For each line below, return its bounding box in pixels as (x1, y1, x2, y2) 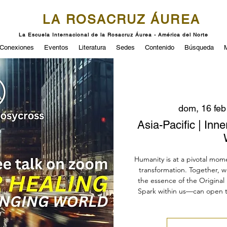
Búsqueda (184, 44, 214, 51)
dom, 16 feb (178, 103, 226, 113)
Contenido (145, 44, 174, 51)
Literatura (79, 44, 106, 51)
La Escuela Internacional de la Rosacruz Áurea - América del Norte (19, 31, 208, 38)
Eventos (44, 44, 68, 51)
